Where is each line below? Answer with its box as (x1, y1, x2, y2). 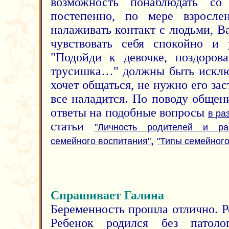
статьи (50, 120, 95, 133)
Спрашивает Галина (50, 189, 164, 202)
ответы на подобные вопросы (50, 106, 208, 119)
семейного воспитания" (50, 136, 151, 146)
